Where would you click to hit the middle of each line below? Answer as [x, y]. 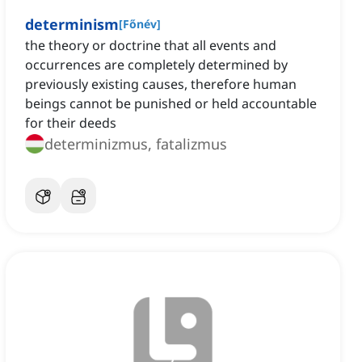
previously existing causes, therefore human [161, 84]
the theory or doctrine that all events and [151, 46]
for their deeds [71, 123]
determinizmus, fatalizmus [136, 144]
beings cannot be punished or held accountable [171, 104]
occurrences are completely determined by [156, 65]
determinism [72, 25]
